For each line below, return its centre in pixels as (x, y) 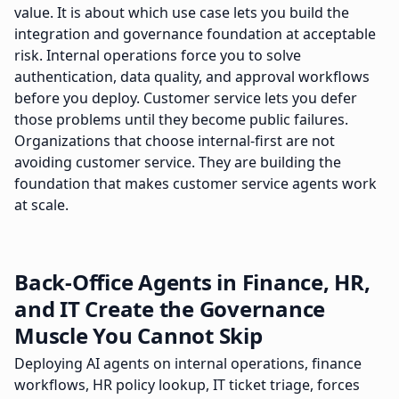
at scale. (41, 205)
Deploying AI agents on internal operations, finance (188, 363)
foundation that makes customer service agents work (195, 183)
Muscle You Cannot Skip (138, 335)
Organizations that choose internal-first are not (175, 141)
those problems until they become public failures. (181, 119)
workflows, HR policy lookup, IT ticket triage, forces (187, 385)
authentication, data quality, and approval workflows (192, 77)
